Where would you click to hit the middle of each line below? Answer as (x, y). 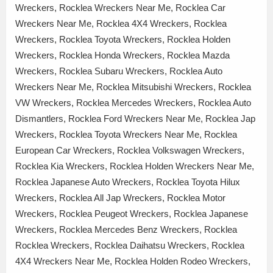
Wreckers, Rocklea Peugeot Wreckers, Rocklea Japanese (132, 213)
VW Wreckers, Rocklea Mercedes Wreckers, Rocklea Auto (133, 102)
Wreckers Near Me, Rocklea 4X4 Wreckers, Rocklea (121, 23)
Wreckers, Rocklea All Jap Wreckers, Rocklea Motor (120, 197)
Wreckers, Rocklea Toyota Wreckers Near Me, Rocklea (126, 134)
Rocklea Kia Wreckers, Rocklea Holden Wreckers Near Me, (135, 166)
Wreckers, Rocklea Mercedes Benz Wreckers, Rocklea (126, 229)
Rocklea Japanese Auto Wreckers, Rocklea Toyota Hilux (128, 182)
